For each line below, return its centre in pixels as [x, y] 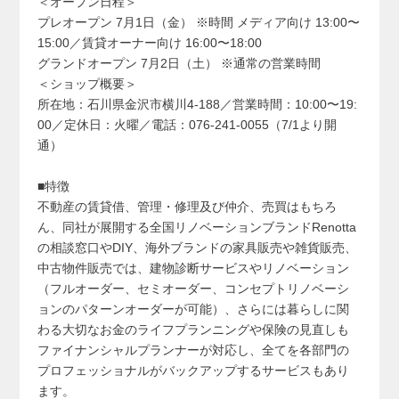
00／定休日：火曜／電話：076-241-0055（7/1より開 [187, 125]
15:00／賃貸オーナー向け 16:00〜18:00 [150, 43]
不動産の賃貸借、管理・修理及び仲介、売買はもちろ [187, 207]
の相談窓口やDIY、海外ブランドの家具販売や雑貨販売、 [198, 248]
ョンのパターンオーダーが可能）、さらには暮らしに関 [194, 309]
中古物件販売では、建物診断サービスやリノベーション [194, 268]
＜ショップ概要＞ [88, 84]
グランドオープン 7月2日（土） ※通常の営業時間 [179, 63]
